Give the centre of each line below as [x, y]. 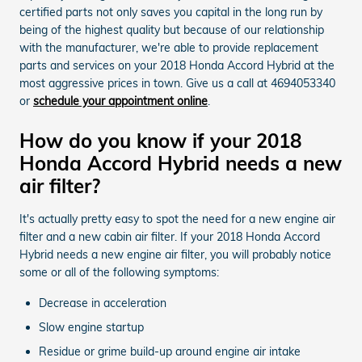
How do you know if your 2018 [160, 140]
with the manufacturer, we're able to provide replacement [169, 47]
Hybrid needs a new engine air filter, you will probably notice [175, 254]
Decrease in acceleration [103, 303]
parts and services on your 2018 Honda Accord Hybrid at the [177, 65]
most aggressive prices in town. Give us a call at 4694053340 [177, 83]
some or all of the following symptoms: [119, 272]
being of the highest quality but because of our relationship [172, 29]
